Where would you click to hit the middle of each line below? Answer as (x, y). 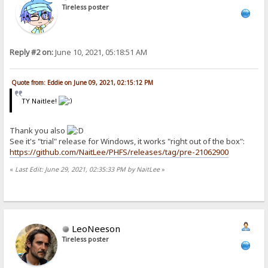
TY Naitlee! (40, 101)
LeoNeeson (96, 229)
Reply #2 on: (32, 52)
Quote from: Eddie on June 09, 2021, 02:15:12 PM (83, 82)
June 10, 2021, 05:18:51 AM (100, 52)
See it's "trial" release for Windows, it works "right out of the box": (127, 141)
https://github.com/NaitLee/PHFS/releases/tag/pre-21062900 (119, 152)
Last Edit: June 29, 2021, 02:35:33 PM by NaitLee (88, 169)
